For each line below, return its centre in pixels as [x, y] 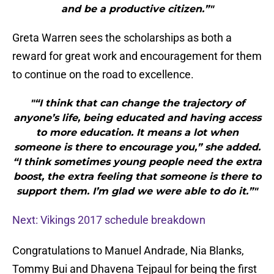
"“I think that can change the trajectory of [137, 103]
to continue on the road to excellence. [103, 75]
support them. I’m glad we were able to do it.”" [137, 191]
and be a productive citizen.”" [137, 9]
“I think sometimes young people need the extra [137, 162]
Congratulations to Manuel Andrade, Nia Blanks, [128, 251]
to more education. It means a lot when [137, 133]
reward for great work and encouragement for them [137, 56]
